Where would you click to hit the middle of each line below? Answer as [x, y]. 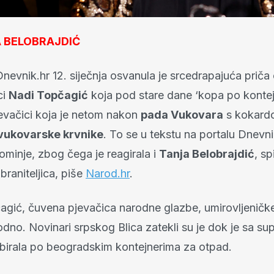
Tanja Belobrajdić [207, 154]
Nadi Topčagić [48, 95]
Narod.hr [108, 174]
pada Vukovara [182, 115]
